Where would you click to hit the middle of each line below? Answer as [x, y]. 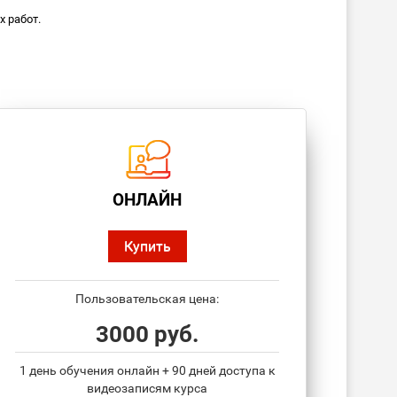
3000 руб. [147, 335]
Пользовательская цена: [147, 299]
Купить [147, 246]
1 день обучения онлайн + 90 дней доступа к [147, 371]
